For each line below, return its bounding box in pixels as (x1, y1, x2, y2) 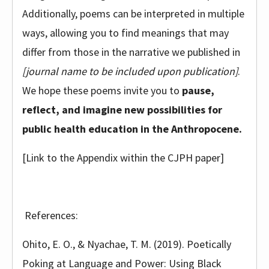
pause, (182, 83, 214, 97)
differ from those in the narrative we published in (22, 45, 240, 59)
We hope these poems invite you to (22, 83, 182, 97)
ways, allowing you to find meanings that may (22, 26, 229, 40)
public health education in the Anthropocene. (22, 122, 242, 136)
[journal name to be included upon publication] (22, 64, 238, 78)
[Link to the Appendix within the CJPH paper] (22, 151, 224, 165)
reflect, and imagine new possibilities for (22, 103, 222, 116)
